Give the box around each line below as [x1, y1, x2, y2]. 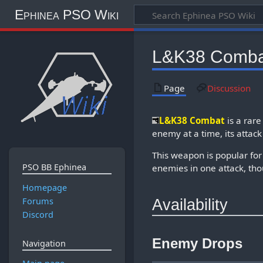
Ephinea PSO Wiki [14, 6, 119, 22]
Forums [22, 195, 53, 207]
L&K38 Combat [159, 114, 225, 126]
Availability [152, 195, 228, 214]
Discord [22, 209, 53, 221]
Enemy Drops [152, 235, 243, 251]
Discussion [207, 82, 251, 94]
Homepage [22, 181, 67, 193]
